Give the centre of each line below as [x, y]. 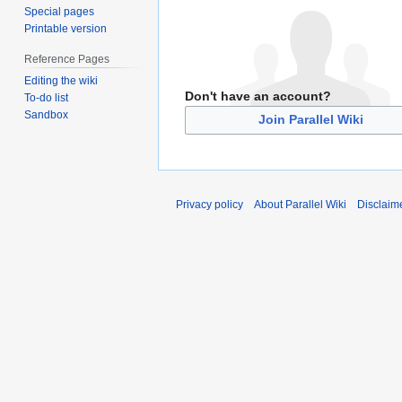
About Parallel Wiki [300, 204]
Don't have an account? [258, 96]
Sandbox [47, 115]
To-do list [47, 98]
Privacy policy [210, 204]
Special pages [60, 12]
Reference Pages [67, 60]
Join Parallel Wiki [310, 119]
